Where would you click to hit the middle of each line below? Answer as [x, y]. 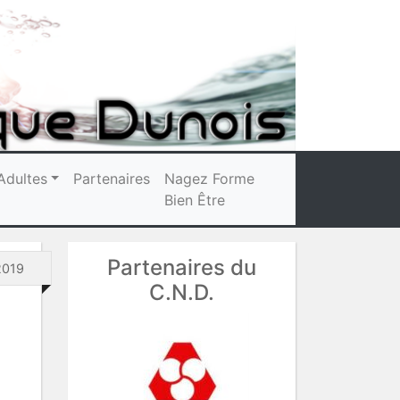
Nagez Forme [210, 178]
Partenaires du [182, 267]
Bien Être [195, 200]
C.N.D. [182, 292]
